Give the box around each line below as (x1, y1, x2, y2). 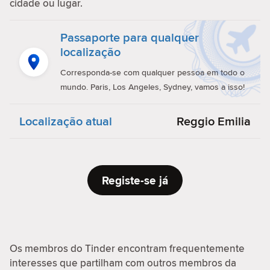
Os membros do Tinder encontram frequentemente (10, 241, 245, 256)
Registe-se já (102, 172, 168, 189)
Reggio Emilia (177, 112, 251, 130)
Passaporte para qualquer (60, 28, 199, 46)
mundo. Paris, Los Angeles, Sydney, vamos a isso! (60, 81, 245, 93)
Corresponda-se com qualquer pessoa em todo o (60, 66, 245, 78)
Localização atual (19, 112, 112, 130)
